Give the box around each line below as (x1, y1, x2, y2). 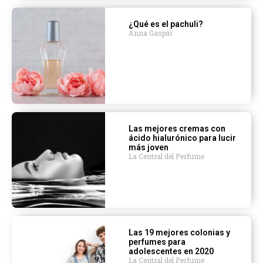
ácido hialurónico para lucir (129, 133, 237, 143)
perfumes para (129, 237, 186, 247)
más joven (129, 142, 169, 152)
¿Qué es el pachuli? (129, 19, 204, 29)
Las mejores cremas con (129, 123, 226, 133)
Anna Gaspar (129, 28, 173, 38)
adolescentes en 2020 (129, 247, 214, 257)
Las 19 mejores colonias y (129, 228, 231, 238)
